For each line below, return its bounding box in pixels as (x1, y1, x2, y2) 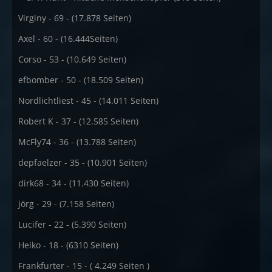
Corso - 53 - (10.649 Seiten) (18, 53, 126, 65)
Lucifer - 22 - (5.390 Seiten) (18, 219, 126, 230)
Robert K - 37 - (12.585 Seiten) (18, 115, 138, 127)
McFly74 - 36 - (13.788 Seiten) (18, 136, 136, 148)
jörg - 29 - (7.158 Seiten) (18, 198, 114, 209)
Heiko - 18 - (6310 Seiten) (18, 239, 118, 251)
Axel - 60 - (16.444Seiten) (18, 33, 118, 44)
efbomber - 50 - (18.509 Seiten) (18, 74, 143, 86)
